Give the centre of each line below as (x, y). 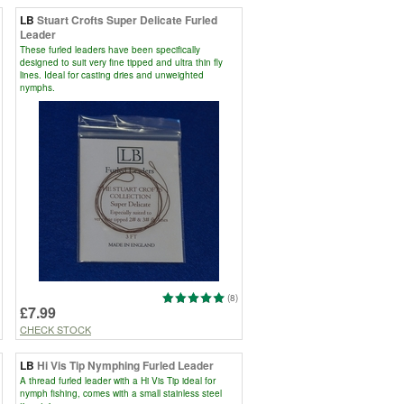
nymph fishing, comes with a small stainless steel (121, 393)
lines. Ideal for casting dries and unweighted (112, 74)
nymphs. (37, 87)
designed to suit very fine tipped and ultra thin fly (121, 62)
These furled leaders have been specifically (110, 49)
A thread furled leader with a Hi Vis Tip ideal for (118, 380)
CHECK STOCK (55, 329)
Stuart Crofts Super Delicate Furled (127, 19)
